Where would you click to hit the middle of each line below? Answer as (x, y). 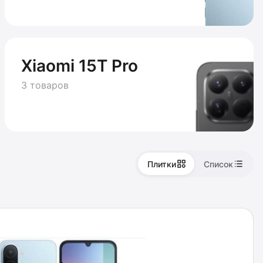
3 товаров (45, 85)
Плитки (162, 164)
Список (218, 164)
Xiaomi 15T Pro (80, 66)
